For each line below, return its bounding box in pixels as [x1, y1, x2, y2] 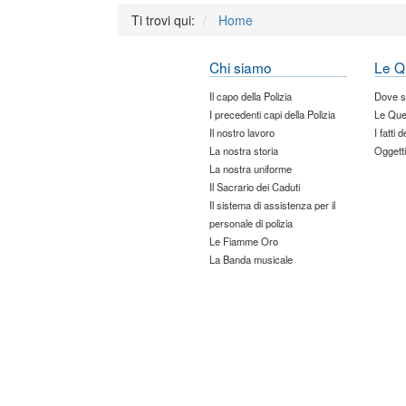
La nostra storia [209, 142, 279, 158]
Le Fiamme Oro [209, 233, 279, 248]
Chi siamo [209, 56, 273, 77]
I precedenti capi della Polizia [209, 106, 336, 121]
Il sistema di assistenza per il [209, 197, 336, 212]
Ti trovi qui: [131, 10, 195, 29]
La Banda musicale [209, 251, 294, 266]
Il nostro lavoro [209, 124, 275, 140]
